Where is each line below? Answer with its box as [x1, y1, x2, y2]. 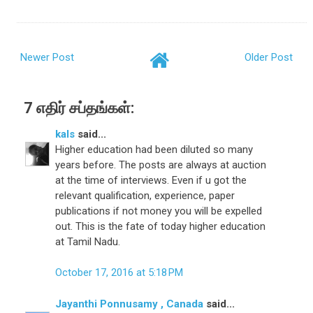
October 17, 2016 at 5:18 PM [55, 266, 184, 279]
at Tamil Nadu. [55, 235, 121, 248]
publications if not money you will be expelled [55, 204, 263, 217]
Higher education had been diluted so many [55, 143, 254, 156]
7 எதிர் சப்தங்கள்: [24, 99, 135, 117]
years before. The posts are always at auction [55, 158, 267, 171]
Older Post [244, 50, 293, 64]
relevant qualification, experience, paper [55, 189, 235, 202]
